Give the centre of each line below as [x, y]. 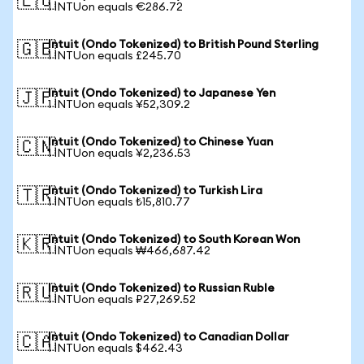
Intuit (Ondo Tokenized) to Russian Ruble [161, 288]
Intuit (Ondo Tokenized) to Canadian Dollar [169, 337]
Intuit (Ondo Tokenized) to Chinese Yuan [160, 142]
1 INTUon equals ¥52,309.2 [119, 105]
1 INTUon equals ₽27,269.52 [122, 300]
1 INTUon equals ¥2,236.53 [119, 154]
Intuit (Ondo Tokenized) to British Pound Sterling [183, 45]
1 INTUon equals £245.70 [115, 56]
